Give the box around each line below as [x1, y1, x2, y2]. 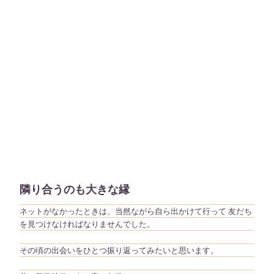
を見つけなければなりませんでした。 [20, 219, 155, 229]
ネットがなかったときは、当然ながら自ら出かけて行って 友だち [20, 206, 252, 216]
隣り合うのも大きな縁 [20, 183, 130, 196]
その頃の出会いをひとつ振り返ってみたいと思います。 [20, 245, 218, 255]
